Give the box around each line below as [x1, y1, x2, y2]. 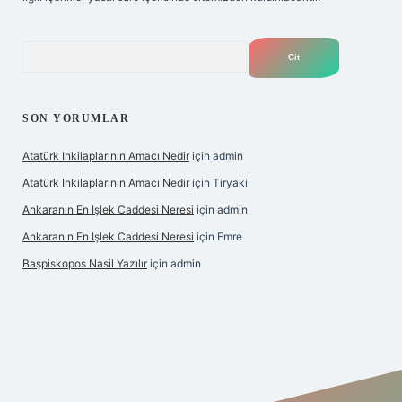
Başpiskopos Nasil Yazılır [22, 257, 147, 270]
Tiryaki [213, 176, 248, 189]
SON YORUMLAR [22, 112, 129, 125]
